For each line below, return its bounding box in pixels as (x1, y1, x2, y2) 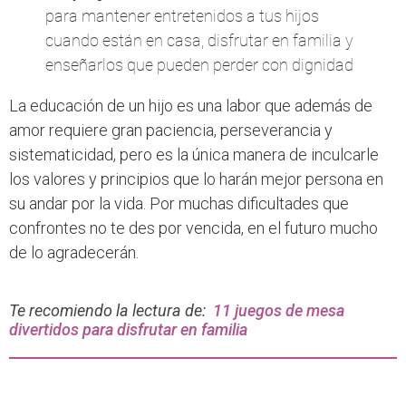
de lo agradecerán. (9, 243, 139, 263)
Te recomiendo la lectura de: (9, 301, 209, 321)
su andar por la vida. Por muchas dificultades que (9, 194, 349, 214)
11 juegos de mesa (213, 301, 344, 321)
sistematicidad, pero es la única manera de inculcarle (9, 145, 379, 165)
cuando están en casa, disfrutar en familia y (45, 31, 353, 51)
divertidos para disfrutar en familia (9, 320, 247, 340)
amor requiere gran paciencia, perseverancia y (9, 121, 333, 140)
